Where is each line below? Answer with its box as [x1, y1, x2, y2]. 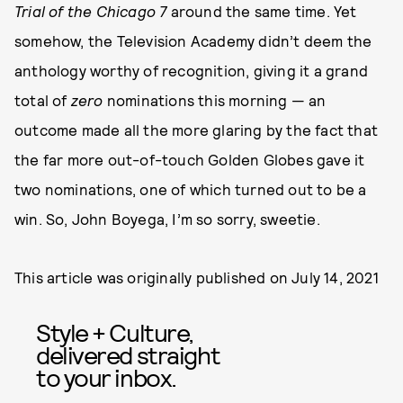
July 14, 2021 [291, 268, 379, 287]
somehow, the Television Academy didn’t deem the [14, 31, 372, 50]
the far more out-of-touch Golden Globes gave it [14, 150, 365, 169]
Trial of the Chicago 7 [14, 2, 167, 21]
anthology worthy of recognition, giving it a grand [14, 61, 369, 80]
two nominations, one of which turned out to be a [14, 180, 367, 199]
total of [14, 91, 71, 110]
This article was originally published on [14, 268, 292, 287]
